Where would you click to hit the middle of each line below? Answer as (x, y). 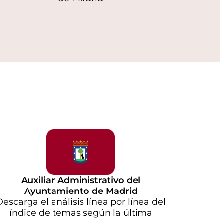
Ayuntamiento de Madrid (81, 191)
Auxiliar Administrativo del (81, 180)
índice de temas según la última (81, 212)
